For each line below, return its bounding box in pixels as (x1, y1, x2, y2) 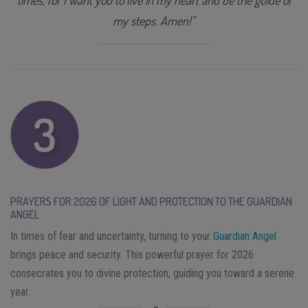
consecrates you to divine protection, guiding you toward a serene (10, 266, 294, 280)
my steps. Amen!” (113, 12, 195, 28)
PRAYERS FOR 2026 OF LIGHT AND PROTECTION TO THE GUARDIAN (10, 194, 292, 208)
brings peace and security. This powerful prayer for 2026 (10, 247, 254, 261)
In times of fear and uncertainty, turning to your (10, 229, 213, 243)
